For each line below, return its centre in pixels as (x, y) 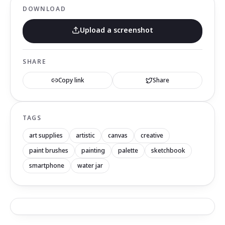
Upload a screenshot (117, 30)
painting (93, 150)
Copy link (71, 80)
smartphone (47, 165)
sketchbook (168, 150)
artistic (85, 135)
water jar (90, 165)
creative (152, 135)
